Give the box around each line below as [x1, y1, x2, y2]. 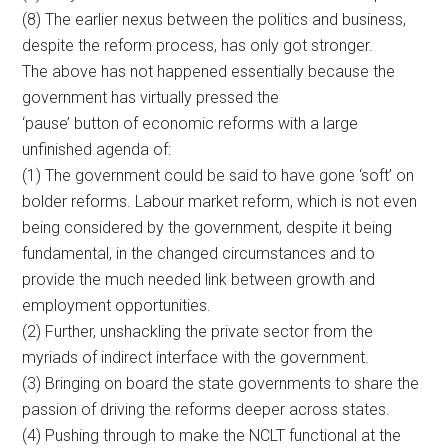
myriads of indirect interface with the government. [22, 347, 370, 367]
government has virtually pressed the [22, 87, 280, 107]
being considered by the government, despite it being [22, 217, 393, 237]
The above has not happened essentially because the [22, 61, 396, 81]
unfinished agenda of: [22, 139, 172, 159]
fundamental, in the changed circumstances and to [22, 243, 376, 263]
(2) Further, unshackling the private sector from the [22, 321, 374, 341]
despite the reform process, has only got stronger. [22, 35, 374, 55]
